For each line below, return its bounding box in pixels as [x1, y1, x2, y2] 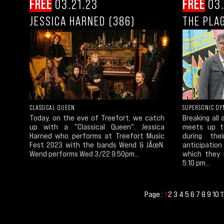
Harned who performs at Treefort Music [29, 130, 164, 140]
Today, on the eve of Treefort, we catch [29, 112, 164, 122]
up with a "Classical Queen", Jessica [29, 121, 164, 131]
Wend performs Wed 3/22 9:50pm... [29, 148, 139, 158]
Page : [144, 189, 165, 198]
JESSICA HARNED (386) [29, 13, 135, 28]
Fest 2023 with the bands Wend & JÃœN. [29, 139, 164, 149]
